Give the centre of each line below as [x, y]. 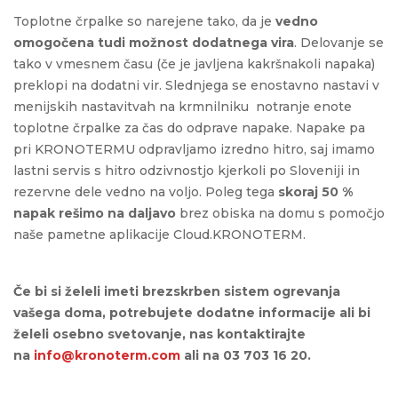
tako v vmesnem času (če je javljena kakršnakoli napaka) [194, 64]
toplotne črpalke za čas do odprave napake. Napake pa [189, 127]
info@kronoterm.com [107, 355]
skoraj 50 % [315, 191]
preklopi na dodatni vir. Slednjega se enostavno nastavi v [196, 85]
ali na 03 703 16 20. [246, 355]
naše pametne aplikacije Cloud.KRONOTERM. [159, 234]
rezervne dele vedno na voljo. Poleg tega [146, 191]
